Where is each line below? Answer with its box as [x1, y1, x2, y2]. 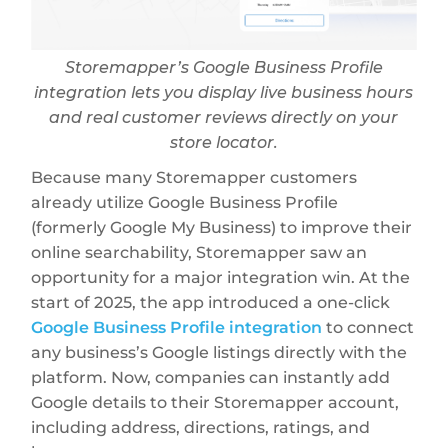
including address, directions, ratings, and [31, 417, 371, 437]
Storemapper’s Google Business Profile [64, 57, 383, 77]
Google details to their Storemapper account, [31, 392, 400, 412]
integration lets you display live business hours [34, 82, 414, 102]
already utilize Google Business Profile [31, 192, 339, 212]
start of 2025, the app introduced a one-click [31, 292, 391, 312]
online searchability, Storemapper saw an [31, 242, 368, 262]
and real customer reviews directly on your [49, 107, 399, 127]
